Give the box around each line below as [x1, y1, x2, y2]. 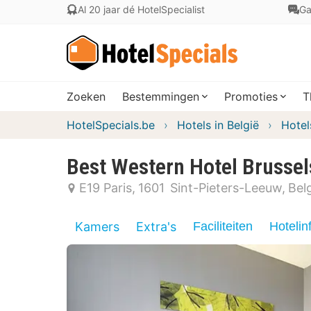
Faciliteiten [193, 219, 253, 233]
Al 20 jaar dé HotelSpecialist [78, 3, 205, 15]
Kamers [75, 219, 119, 234]
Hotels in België [177, 118, 259, 132]
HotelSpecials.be [67, 118, 155, 132]
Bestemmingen [122, 90, 199, 103]
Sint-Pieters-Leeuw [170, 180, 282, 195]
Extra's [136, 219, 176, 234]
